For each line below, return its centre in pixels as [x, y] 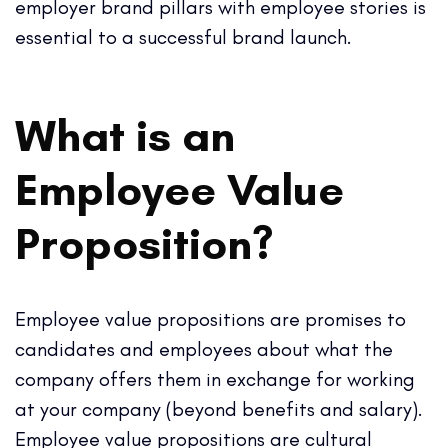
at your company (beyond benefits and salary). [219, 408]
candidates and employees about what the [204, 348]
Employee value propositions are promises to [210, 318]
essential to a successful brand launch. [183, 36]
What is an [125, 134]
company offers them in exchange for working [215, 378]
